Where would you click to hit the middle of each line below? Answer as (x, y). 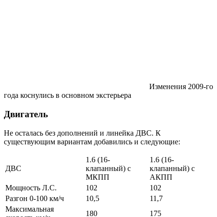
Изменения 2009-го (181, 87)
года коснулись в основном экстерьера (68, 95)
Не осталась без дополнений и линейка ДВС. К (82, 133)
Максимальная (30, 209)
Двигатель (26, 114)
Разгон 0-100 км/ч (35, 198)
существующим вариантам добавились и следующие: (92, 141)
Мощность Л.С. (31, 187)
